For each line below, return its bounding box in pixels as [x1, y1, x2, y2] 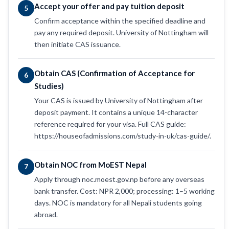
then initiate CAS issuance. [34, 39, 121, 49]
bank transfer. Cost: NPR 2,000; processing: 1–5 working [34, 186, 215, 195]
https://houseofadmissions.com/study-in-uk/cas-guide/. [34, 131, 211, 140]
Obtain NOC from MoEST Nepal [34, 159, 147, 169]
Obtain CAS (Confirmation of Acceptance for [34, 68, 195, 78]
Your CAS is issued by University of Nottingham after [34, 96, 203, 105]
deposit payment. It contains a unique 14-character [34, 107, 198, 117]
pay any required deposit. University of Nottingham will [34, 28, 209, 37]
